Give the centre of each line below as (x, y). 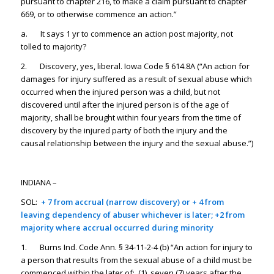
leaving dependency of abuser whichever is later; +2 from (132, 214)
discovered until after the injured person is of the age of (124, 104)
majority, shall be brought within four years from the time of (131, 117)
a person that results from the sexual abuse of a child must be (136, 260)
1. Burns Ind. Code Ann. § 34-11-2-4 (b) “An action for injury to (136, 247)
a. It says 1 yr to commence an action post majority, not (127, 33)
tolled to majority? (53, 46)
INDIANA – (39, 182)
